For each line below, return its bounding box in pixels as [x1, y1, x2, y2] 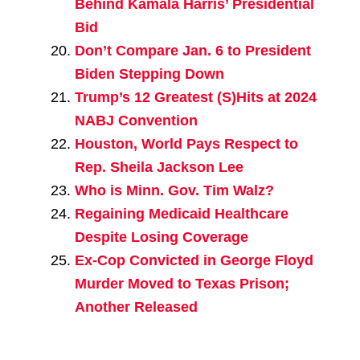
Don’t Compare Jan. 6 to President [74, 43, 311, 59]
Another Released [74, 299, 198, 316]
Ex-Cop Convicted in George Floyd [74, 252, 313, 269]
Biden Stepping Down [74, 66, 224, 83]
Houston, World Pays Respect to [74, 136, 298, 153]
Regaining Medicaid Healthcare [74, 206, 288, 223]
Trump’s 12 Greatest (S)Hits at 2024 [74, 89, 317, 106]
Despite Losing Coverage [74, 229, 248, 246]
